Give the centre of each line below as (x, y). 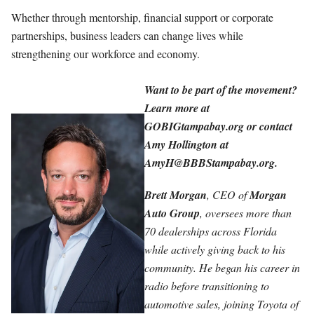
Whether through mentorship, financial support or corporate (142, 17)
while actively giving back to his (215, 250)
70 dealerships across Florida (211, 231)
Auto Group (172, 213)
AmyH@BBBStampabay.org (210, 163)
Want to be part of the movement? (221, 90)
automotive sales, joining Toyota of (221, 304)
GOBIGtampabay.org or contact (218, 127)
